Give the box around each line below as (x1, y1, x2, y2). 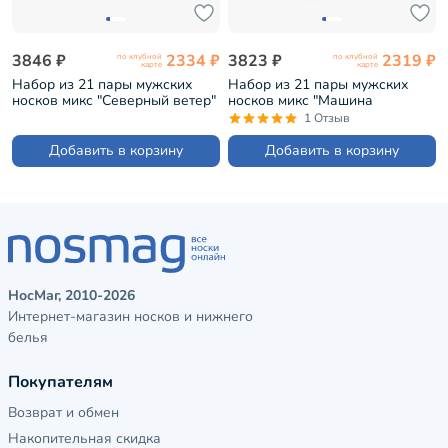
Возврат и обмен (8, 403, 119, 423)
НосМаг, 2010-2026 (8, 286, 135, 306)
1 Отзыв (304, 110, 350, 127)
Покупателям (8, 371, 113, 394)
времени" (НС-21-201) (228, 107, 374, 127)
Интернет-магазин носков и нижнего (8, 307, 253, 327)
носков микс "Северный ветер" (12, 91, 216, 111)
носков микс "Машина (228, 91, 373, 111)
